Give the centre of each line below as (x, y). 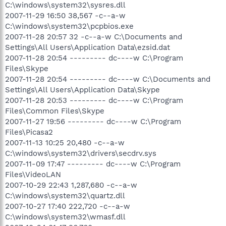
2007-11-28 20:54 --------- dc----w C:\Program (94, 58)
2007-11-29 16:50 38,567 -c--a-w (65, 15)
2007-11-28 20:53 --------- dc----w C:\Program (94, 100)
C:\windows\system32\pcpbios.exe (69, 26)
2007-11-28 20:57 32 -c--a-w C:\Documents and (94, 37)
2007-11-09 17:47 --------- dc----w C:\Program (93, 164)
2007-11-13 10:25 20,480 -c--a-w (65, 143)
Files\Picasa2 (29, 132)
